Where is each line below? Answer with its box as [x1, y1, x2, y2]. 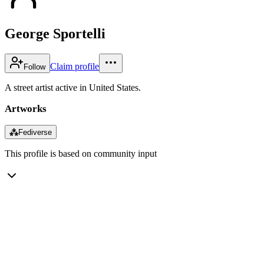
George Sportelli [5, 25, 105, 41]
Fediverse [18, 127, 52, 137]
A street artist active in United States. [5, 82, 141, 93]
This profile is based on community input [5, 148, 157, 159]
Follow [24, 62, 45, 71]
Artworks [5, 103, 47, 114]
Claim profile [50, 61, 99, 71]
